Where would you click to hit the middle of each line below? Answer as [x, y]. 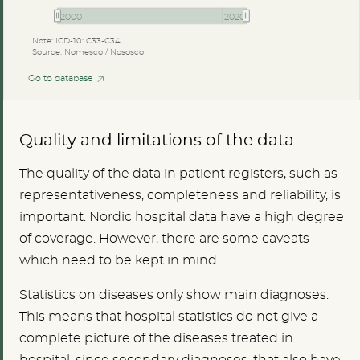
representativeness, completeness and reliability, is [180, 196]
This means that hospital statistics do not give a [169, 317]
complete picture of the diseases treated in [156, 339]
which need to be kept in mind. [119, 261]
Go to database [62, 78]
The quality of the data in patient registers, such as [178, 174]
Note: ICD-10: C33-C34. [77, 41]
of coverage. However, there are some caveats [164, 239]
